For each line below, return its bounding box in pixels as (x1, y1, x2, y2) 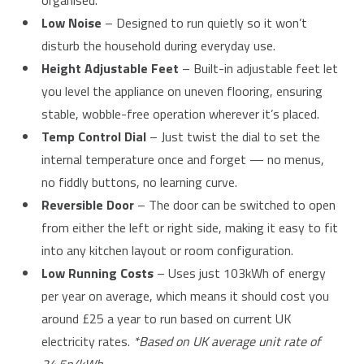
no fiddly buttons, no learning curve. (41, 172, 237, 193)
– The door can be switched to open (134, 195, 336, 215)
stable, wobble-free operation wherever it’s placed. (41, 104, 319, 124)
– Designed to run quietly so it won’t (102, 13, 307, 33)
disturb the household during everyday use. (41, 36, 275, 56)
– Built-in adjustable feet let (179, 58, 338, 79)
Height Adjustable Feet (41, 58, 179, 79)
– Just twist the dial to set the (146, 127, 320, 147)
